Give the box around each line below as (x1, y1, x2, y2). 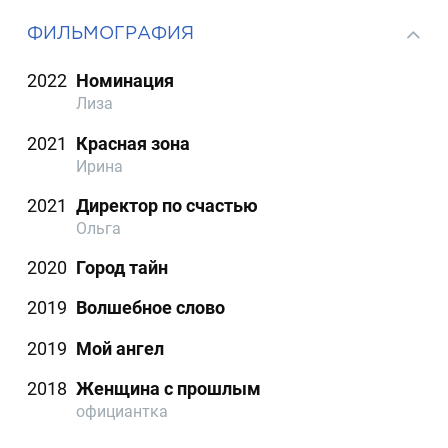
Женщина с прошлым (76, 377, 262, 399)
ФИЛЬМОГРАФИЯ (27, 23, 195, 42)
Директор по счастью (76, 194, 259, 216)
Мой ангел (76, 337, 165, 359)
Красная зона (76, 132, 191, 154)
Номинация (76, 70, 175, 92)
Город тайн (76, 257, 169, 279)
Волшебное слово (76, 297, 226, 319)
